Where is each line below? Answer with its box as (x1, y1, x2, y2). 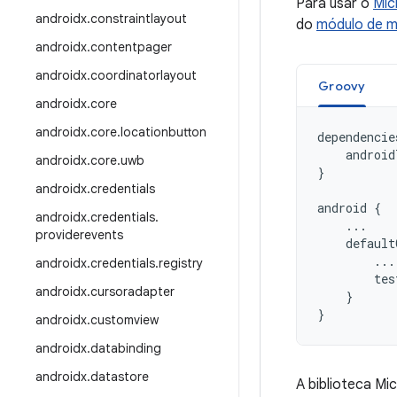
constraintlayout (90, 11, 187, 27)
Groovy (318, 78, 366, 94)
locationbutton (121, 124, 206, 140)
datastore (90, 369, 149, 385)
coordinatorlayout (90, 67, 197, 83)
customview (90, 312, 159, 328)
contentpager (90, 39, 172, 55)
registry (159, 255, 203, 271)
